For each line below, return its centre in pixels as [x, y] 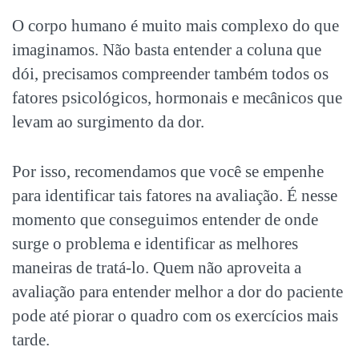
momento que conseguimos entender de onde [165, 219]
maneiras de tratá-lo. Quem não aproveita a [157, 267]
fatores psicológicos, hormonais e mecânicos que [177, 97]
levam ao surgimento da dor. [108, 121]
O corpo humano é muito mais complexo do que [175, 25]
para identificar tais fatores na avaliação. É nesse [175, 195]
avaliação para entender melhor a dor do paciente [177, 291]
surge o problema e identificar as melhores [155, 243]
